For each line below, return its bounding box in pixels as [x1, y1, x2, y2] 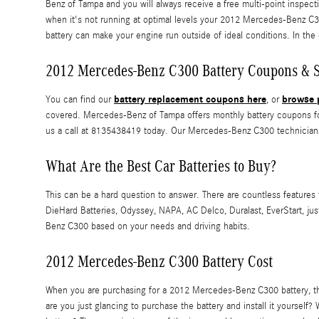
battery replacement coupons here [114, 93, 266, 106]
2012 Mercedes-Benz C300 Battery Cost [46, 252, 273, 271]
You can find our [46, 94, 114, 106]
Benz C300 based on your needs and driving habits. [46, 221, 250, 233]
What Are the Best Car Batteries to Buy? [46, 157, 276, 176]
